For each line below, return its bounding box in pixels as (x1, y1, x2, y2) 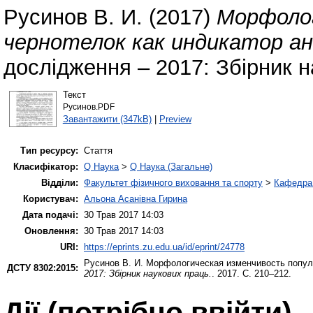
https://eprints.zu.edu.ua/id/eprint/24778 (84, 242, 245, 253)
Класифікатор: (13, 161, 78, 173)
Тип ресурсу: (20, 145, 78, 156)
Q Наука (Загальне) (130, 161, 212, 173)
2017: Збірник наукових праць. (84, 268, 212, 279)
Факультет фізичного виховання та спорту (84, 177, 263, 189)
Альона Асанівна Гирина (84, 194, 187, 205)
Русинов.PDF (62, 102, 115, 111)
